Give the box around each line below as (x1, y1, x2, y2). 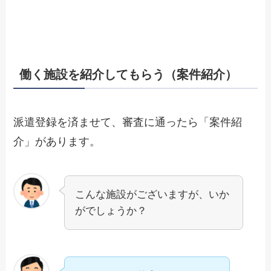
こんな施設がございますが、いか (75, 189, 230, 201)
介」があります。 (13, 135, 101, 148)
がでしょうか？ (75, 205, 148, 217)
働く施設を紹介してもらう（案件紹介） (19, 68, 238, 82)
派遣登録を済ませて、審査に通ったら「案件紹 (13, 116, 243, 129)
